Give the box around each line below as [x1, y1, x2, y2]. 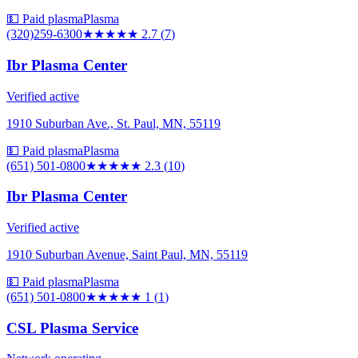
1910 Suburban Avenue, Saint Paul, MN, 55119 [6, 247, 248, 261]
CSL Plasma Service [6, 319, 138, 336]
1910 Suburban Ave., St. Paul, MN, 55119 [6, 116, 221, 130]
